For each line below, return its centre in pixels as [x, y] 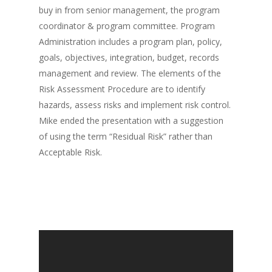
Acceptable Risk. [70, 152]
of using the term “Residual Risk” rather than [126, 136]
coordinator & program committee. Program [127, 26]
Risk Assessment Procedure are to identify [122, 89]
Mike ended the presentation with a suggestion [131, 121]
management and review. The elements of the [130, 73]
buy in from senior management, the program [129, 10]
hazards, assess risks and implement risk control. [135, 105]
